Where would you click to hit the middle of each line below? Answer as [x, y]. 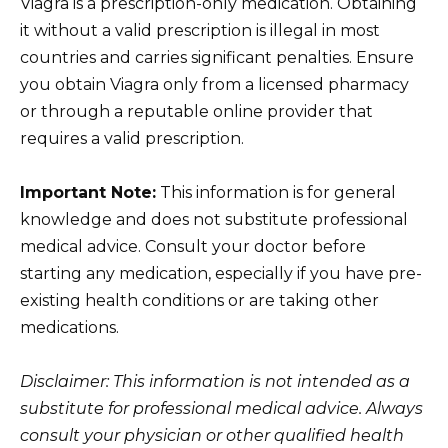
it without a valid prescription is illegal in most [200, 30]
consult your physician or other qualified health [212, 436]
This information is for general [276, 192]
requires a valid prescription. [132, 138]
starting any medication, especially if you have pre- [221, 273]
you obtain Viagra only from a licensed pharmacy [214, 84]
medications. [69, 327]
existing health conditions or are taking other [199, 300]
